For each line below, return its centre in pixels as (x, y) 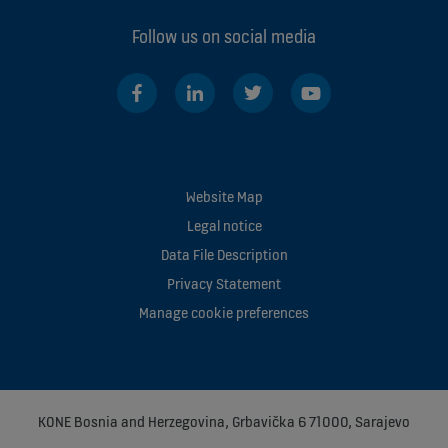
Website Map (224, 196)
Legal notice (224, 225)
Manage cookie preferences (224, 312)
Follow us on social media (224, 36)
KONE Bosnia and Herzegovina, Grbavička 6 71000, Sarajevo (224, 421)
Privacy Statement (224, 283)
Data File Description (224, 254)
